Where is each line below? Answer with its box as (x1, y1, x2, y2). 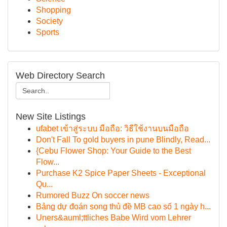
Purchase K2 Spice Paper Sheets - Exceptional (36, 169, 206, 177)
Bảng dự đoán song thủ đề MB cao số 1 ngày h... (36, 202, 211, 211)
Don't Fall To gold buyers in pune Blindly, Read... (36, 135, 210, 144)
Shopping (36, 6, 71, 14)
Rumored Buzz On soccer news (36, 191, 149, 200)
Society (36, 17, 63, 25)
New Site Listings (16, 111, 86, 122)
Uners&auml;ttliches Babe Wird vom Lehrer (36, 213, 191, 222)
